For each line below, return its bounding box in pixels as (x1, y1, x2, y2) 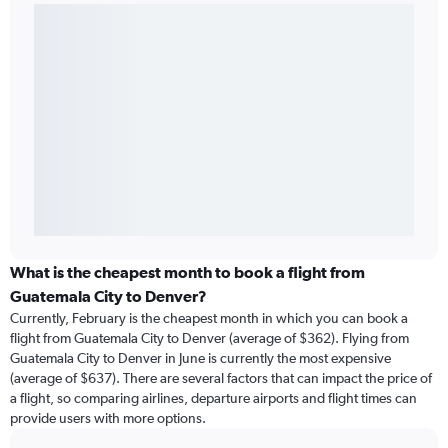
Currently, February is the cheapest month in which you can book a (10, 310, 408, 327)
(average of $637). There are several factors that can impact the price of (10, 370, 432, 387)
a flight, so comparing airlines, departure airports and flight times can (10, 390, 417, 407)
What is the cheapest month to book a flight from (10, 263, 365, 282)
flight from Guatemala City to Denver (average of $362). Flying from (10, 330, 409, 347)
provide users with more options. (10, 410, 206, 427)
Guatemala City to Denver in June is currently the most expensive (10, 350, 391, 367)
